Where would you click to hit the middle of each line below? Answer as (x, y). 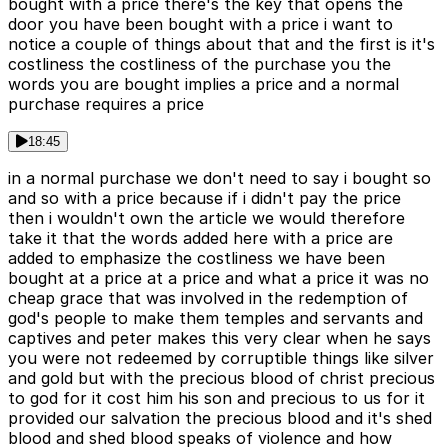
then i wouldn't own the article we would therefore (206, 218)
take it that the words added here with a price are (200, 238)
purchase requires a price (106, 104)
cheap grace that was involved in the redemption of (208, 298)
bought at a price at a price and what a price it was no (218, 278)
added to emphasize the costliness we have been (196, 258)
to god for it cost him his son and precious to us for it (216, 398)
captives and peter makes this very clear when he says (219, 338)
